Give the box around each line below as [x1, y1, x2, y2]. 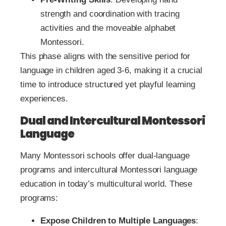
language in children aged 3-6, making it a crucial [20, 65, 202, 75]
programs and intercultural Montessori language [20, 164, 198, 175]
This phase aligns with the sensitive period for [20, 51, 191, 61]
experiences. [20, 93, 68, 103]
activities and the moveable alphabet [40, 23, 176, 33]
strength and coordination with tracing [40, 9, 180, 19]
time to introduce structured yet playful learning [20, 79, 196, 89]
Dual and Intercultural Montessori [20, 112, 205, 129]
